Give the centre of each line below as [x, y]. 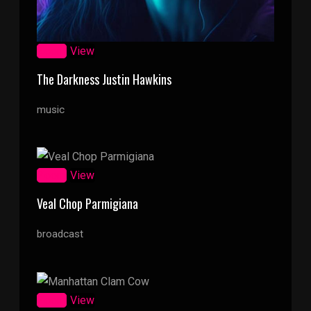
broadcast [60, 234]
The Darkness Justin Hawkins [104, 79]
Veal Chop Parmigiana [87, 204]
